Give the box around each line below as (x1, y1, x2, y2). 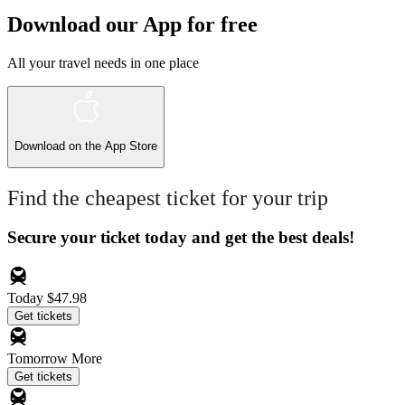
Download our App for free (7, 13, 258, 37)
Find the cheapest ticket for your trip (7, 185, 328, 210)
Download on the (14, 139, 105, 154)
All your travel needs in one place (7, 54, 199, 71)
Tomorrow (7, 351, 71, 367)
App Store (105, 139, 157, 154)
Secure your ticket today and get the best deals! (7, 228, 354, 248)
